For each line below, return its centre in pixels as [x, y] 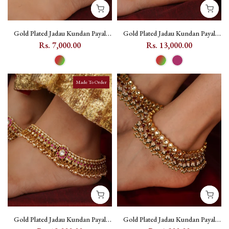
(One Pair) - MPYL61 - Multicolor [169, 43]
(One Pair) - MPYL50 [60, 43]
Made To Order [91, 82]
